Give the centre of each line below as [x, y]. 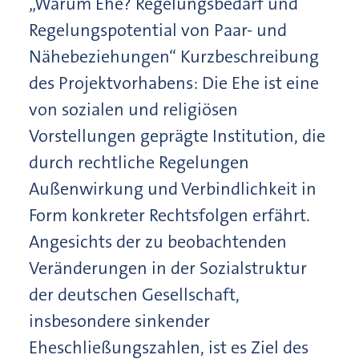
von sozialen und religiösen [133, 109]
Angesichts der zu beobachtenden [158, 241]
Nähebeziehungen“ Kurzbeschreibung [174, 56]
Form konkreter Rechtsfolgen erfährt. [169, 215]
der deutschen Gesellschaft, [134, 294]
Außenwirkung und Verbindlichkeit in [173, 188]
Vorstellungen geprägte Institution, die [177, 135]
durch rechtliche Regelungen [139, 162]
